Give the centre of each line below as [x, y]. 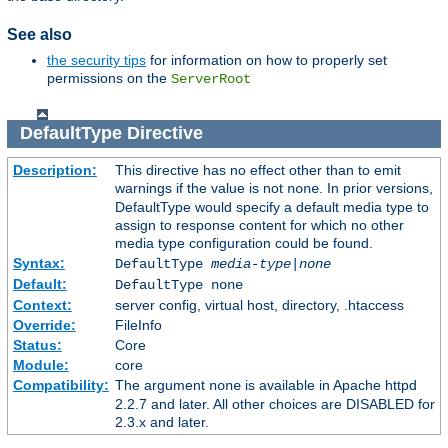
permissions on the [109, 77]
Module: [40, 364]
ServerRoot [211, 78]
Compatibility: [60, 384]
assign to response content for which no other [259, 224]
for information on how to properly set [266, 59]
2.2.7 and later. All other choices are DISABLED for [274, 403]
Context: [42, 304]
